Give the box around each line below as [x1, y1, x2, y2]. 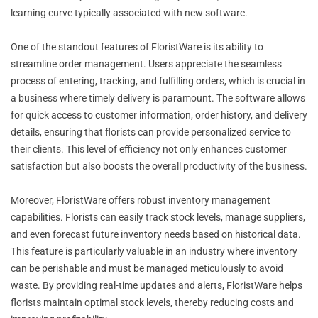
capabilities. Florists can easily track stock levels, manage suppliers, [11, 211, 305, 223]
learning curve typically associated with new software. [11, 6, 248, 18]
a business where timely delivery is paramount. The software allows [11, 92, 305, 104]
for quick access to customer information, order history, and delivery [11, 109, 307, 121]
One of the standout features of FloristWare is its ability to [11, 40, 263, 53]
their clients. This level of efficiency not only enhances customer [11, 143, 287, 155]
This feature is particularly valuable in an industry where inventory [11, 245, 297, 257]
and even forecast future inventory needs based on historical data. [11, 228, 301, 240]
